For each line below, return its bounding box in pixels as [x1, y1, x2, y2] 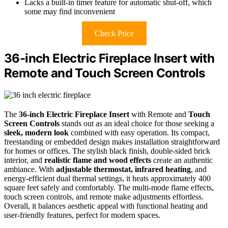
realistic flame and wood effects [44, 156, 151, 165]
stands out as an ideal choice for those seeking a [60, 119, 214, 128]
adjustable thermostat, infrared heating [56, 165, 191, 174]
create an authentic [151, 156, 213, 165]
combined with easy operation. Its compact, [69, 128, 210, 137]
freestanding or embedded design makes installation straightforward [4, 137, 220, 147]
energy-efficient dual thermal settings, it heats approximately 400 [4, 174, 211, 183]
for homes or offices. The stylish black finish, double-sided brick [4, 147, 210, 156]
